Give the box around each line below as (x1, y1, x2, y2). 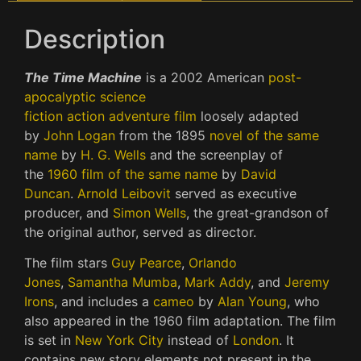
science (100, 89, 146, 105)
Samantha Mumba (68, 274, 177, 291)
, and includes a (54, 293, 153, 310)
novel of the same (210, 127, 319, 143)
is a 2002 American (142, 69, 268, 85)
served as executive (171, 185, 297, 201)
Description (24, 23, 165, 55)
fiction (24, 108, 63, 124)
